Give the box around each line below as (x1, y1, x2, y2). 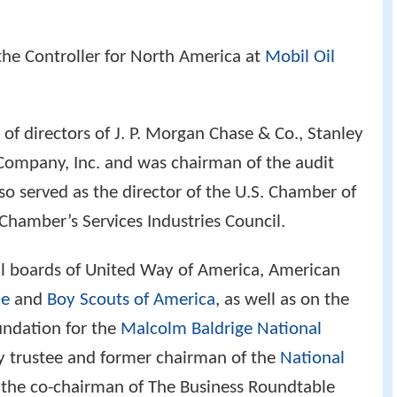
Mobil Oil (265, 47, 335, 66)
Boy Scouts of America (47, 290, 215, 309)
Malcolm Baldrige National (121, 319, 322, 339)
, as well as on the (215, 290, 349, 309)
